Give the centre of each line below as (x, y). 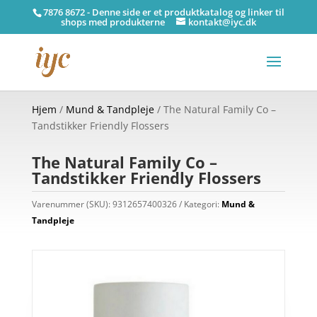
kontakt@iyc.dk (222, 22)
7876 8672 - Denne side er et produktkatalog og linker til (163, 12)
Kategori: (202, 204)
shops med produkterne (113, 22)
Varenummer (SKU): (72, 204)
